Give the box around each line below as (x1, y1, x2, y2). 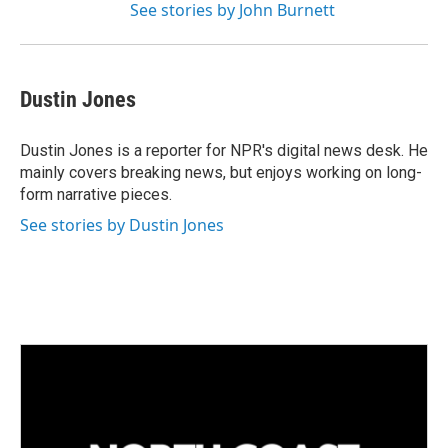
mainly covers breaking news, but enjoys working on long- (20, 163, 422, 182)
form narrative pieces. (20, 185, 172, 204)
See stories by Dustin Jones (20, 214, 224, 236)
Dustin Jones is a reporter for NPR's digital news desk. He (20, 141, 428, 160)
